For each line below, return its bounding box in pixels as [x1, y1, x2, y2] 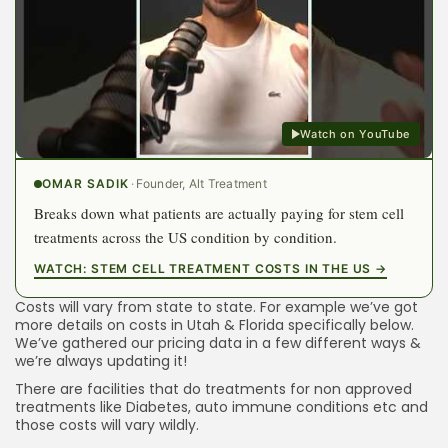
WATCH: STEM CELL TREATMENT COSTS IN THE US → [34, 261, 387, 277]
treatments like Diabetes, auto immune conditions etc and [15, 396, 428, 417]
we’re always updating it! [15, 350, 191, 371]
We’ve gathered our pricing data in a [15, 332, 271, 353]
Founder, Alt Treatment [135, 176, 267, 192]
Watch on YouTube [300, 127, 410, 142]
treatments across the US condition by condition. [34, 227, 337, 248]
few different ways [271, 332, 406, 353]
